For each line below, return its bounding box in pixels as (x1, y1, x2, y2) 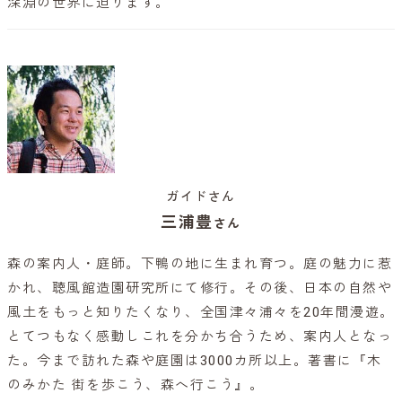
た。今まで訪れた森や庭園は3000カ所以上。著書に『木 (7, 353, 382, 370)
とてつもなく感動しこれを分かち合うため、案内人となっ (7, 328, 392, 345)
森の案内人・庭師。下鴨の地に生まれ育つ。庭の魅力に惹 (7, 256, 392, 273)
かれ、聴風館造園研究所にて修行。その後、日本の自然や (7, 280, 392, 297)
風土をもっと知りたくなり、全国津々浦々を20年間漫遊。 (7, 304, 395, 321)
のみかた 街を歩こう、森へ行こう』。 (7, 377, 264, 394)
